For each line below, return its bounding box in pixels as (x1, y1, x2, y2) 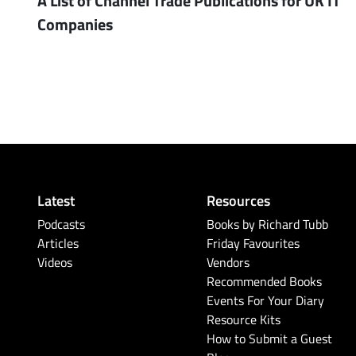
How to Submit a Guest (207, 329, 333, 347)
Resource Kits (207, 310, 281, 328)
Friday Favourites (207, 234, 300, 252)
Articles (37, 234, 79, 252)
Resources (207, 189, 271, 210)
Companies (37, 12, 113, 35)
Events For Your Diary (207, 291, 325, 309)
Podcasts (37, 215, 85, 233)
